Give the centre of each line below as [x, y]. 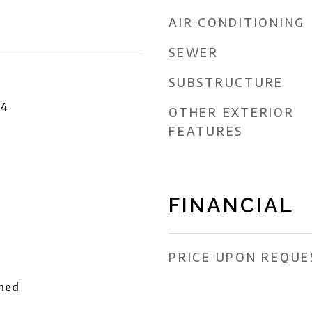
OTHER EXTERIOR [232, 112]
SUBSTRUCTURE [226, 82]
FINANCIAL [231, 205]
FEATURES [206, 131]
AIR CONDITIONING [237, 22]
